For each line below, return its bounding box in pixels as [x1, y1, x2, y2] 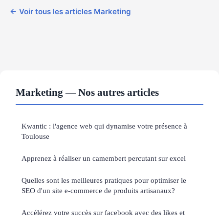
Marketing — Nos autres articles [16, 87, 159, 98]
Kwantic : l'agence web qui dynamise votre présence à [22, 122, 187, 131]
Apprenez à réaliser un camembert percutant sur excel [22, 154, 186, 163]
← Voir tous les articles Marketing [10, 7, 131, 17]
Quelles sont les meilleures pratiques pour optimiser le [22, 176, 186, 185]
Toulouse [22, 132, 49, 141]
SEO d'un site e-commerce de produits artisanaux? [22, 186, 175, 195]
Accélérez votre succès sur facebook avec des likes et [22, 208, 185, 217]
